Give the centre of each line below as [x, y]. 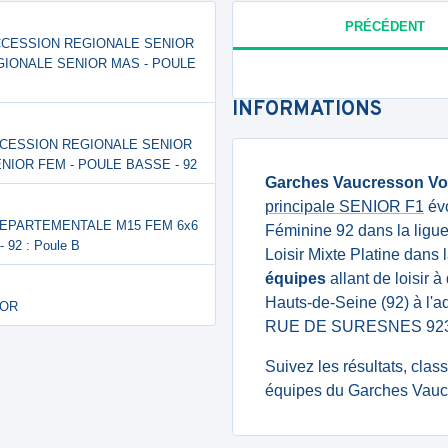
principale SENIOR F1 [344, 206]
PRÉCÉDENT [384, 26]
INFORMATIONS [307, 110]
